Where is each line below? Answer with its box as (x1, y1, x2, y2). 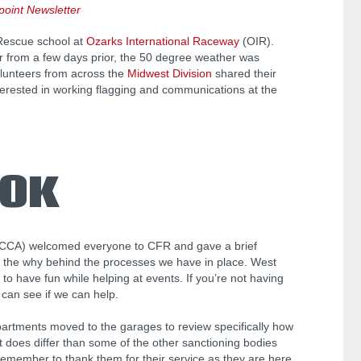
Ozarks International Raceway (86, 35, 239, 48)
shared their (212, 67, 276, 81)
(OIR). (239, 35, 274, 48)
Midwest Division (127, 67, 212, 81)
